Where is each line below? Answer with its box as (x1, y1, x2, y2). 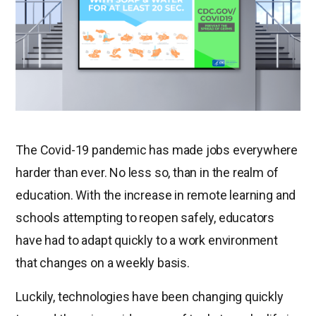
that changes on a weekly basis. (16, 255, 190, 270)
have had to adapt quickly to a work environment (16, 232, 278, 248)
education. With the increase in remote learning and (16, 187, 296, 202)
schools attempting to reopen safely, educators (16, 209, 275, 225)
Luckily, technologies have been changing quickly (16, 288, 284, 304)
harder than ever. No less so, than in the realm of (16, 164, 279, 180)
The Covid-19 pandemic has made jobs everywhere (16, 142, 298, 157)
